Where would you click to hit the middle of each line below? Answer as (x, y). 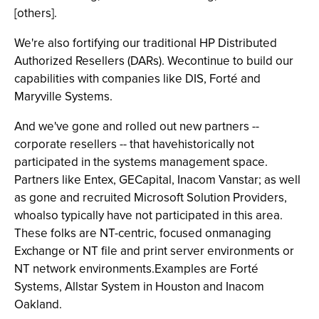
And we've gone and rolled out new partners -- (137, 126)
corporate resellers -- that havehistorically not (134, 144)
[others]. (36, 13)
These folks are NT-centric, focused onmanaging (143, 233)
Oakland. (38, 304)
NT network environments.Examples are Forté (136, 269)
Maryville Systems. (63, 96)
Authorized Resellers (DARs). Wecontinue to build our (154, 61)
